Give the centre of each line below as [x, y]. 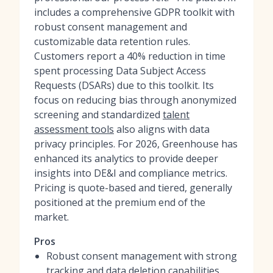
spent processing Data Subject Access [120, 71]
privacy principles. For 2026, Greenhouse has [136, 144]
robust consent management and [111, 27]
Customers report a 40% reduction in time [130, 56]
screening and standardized [98, 115]
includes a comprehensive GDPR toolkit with [134, 12]
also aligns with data [162, 129]
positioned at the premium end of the [120, 202]
